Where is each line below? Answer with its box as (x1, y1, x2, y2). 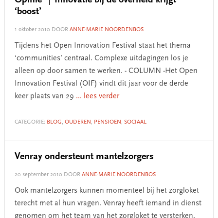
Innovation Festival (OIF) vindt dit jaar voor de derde (14, 80, 188, 88)
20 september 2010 (14, 172, 62, 178)
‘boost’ (14, 7, 41, 17)
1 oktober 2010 (14, 27, 50, 33)
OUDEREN (64, 119, 91, 125)
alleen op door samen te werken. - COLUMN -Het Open (14, 67, 198, 75)
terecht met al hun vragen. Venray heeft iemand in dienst (14, 200, 201, 207)
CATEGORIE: (14, 119, 47, 125)
